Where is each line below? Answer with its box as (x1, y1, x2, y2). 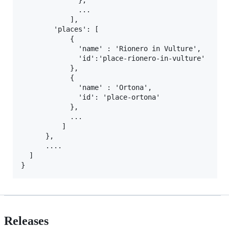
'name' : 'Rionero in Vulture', (21, 44, 201, 53)
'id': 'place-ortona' (21, 93, 160, 102)
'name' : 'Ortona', (21, 83, 152, 92)
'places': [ (21, 25, 99, 34)
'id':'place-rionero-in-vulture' (21, 54, 205, 63)
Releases (4, 214, 49, 228)
